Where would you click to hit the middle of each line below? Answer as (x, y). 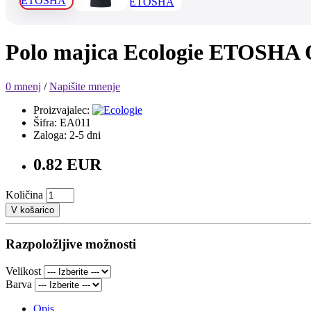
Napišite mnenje (85, 86)
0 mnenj (23, 86)
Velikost (23, 271)
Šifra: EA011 (62, 122)
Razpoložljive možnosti (71, 244)
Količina (24, 194)
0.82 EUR (67, 164)
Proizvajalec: (61, 110)
